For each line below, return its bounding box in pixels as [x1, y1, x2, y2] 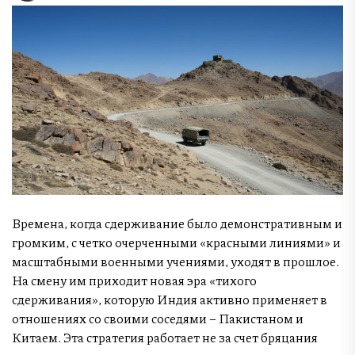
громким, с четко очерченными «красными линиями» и [12, 232, 341, 251]
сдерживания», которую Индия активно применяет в [12, 289, 327, 308]
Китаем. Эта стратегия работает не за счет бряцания [12, 327, 318, 346]
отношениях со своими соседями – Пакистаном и [12, 308, 303, 327]
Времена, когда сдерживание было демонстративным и [12, 213, 342, 232]
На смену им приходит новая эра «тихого [12, 270, 257, 289]
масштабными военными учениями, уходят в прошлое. [12, 251, 339, 270]
